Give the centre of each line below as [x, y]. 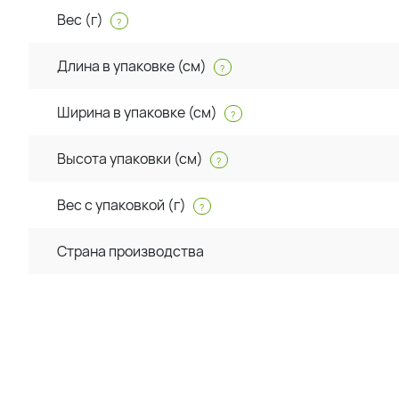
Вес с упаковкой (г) [123, 205]
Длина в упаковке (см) [133, 66]
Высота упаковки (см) [131, 159]
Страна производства [130, 252]
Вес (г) [81, 20]
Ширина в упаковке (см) [138, 113]
